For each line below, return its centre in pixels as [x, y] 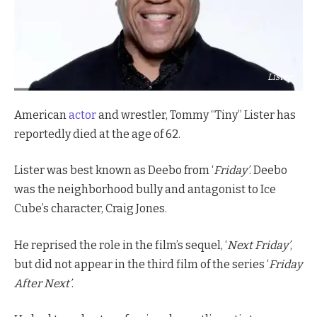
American [41, 115]
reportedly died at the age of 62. [97, 134]
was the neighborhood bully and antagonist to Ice [145, 190]
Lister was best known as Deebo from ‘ [114, 171]
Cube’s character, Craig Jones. [91, 209]
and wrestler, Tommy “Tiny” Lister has [196, 115]
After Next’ [43, 283]
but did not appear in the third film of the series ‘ [142, 264]
